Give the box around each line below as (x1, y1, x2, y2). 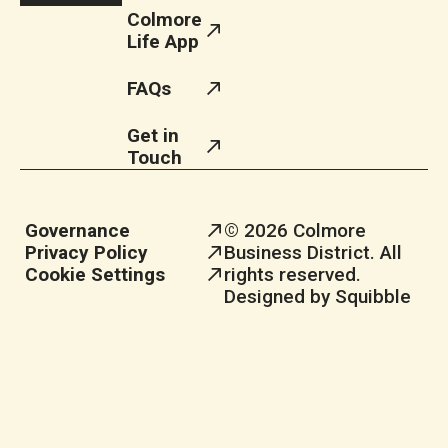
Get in (127, 123, 179, 147)
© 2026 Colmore (224, 218, 366, 242)
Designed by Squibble (224, 284, 411, 308)
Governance (25, 218, 130, 242)
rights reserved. (224, 262, 361, 286)
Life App (127, 29, 199, 53)
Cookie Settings (25, 262, 165, 286)
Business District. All (224, 240, 402, 264)
